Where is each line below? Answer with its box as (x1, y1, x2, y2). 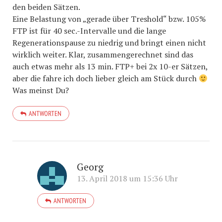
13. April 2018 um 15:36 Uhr (77, 173, 178, 184)
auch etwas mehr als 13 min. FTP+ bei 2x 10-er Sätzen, (12, 61, 208, 72)
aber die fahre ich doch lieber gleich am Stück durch (12, 73, 199, 84)
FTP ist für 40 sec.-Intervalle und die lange (12, 25, 166, 36)
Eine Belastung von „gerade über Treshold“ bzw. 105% (12, 13, 206, 24)
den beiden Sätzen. (12, 1, 80, 12)
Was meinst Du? (12, 85, 69, 96)
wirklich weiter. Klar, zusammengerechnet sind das (12, 49, 193, 60)
